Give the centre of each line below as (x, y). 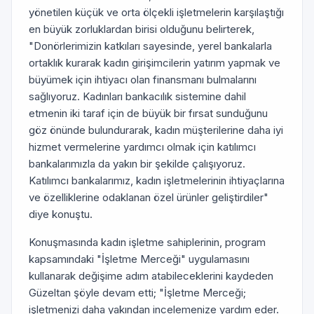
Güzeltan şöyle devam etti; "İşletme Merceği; (137, 293)
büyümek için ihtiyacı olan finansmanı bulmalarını (143, 80)
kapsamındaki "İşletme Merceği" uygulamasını (139, 259)
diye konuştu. (61, 214)
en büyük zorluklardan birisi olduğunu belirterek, (142, 29)
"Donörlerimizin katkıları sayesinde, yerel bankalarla (150, 46)
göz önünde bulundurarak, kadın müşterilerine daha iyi (156, 130)
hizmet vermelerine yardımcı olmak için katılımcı (142, 147)
